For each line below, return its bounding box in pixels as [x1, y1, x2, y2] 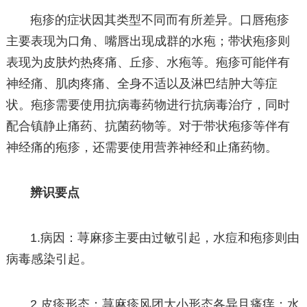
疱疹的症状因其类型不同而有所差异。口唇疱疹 [30, 12, 290, 27]
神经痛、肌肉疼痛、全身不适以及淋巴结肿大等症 [5, 76, 278, 90]
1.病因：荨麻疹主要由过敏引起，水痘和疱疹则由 [30, 231, 300, 245]
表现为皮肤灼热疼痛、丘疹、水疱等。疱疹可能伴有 [5, 55, 290, 69]
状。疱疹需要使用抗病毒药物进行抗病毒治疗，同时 [5, 97, 290, 112]
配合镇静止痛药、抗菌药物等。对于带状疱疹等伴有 [5, 119, 290, 133]
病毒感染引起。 [5, 252, 93, 267]
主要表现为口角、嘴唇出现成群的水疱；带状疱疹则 [5, 34, 290, 48]
